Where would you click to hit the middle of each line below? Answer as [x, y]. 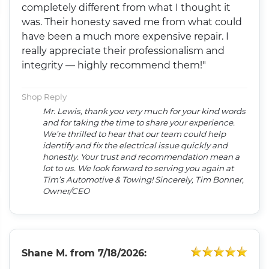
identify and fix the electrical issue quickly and [135, 145]
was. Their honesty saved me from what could [132, 22]
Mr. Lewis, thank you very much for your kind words [144, 111]
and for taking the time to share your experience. [139, 122]
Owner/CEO [66, 191]
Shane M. [45, 253]
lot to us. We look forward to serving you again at [138, 168]
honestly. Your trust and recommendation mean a [141, 156]
